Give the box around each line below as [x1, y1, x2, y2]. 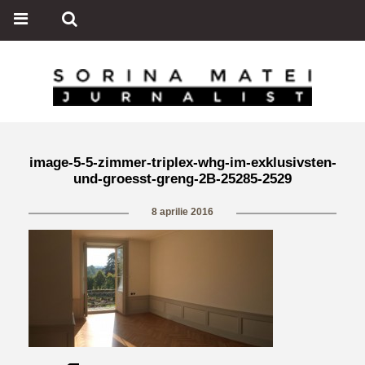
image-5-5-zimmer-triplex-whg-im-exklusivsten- [29, 155, 336, 170]
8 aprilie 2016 [152, 206, 213, 218]
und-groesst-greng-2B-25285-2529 [73, 171, 292, 187]
